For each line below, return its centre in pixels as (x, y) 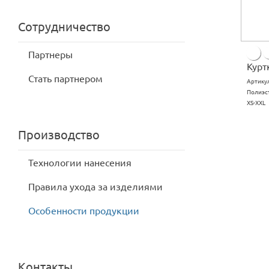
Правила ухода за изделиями (95, 187)
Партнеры (50, 55)
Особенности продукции (84, 211)
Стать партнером (65, 79)
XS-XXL (256, 103)
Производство (59, 135)
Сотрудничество (64, 27)
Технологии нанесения (80, 163)
